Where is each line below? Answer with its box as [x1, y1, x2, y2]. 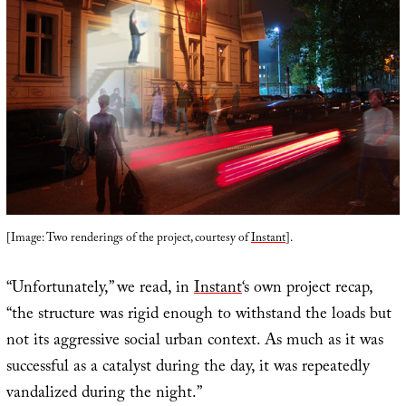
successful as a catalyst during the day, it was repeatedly [5, 353, 370, 382]
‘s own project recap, [241, 275, 372, 304]
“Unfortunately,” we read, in [5, 275, 194, 304]
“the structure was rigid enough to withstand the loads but [5, 301, 391, 330]
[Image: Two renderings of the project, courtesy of [5, 228, 251, 249]
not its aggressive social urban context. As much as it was [5, 327, 383, 356]
